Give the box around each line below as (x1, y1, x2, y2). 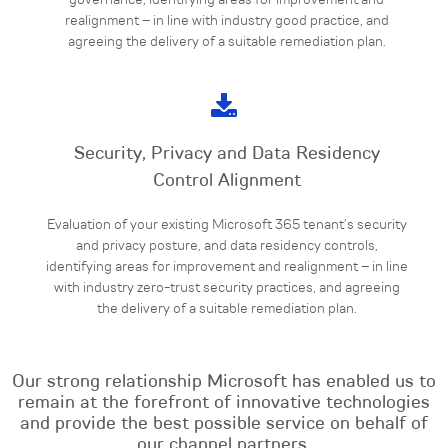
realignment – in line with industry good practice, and (64, 14, 389, 28)
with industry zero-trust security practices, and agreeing (53, 281, 400, 295)
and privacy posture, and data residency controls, (75, 239, 378, 253)
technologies (326, 394, 430, 412)
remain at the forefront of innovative (18, 394, 326, 412)
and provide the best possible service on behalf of (20, 415, 428, 433)
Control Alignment (152, 172, 301, 190)
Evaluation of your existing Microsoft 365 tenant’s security (46, 218, 407, 232)
